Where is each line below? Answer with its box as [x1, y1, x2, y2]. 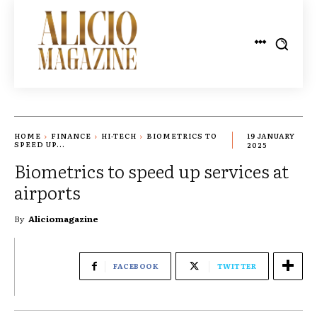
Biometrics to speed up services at [14, 157, 289, 184]
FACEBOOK [113, 260, 158, 271]
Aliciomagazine [28, 212, 98, 225]
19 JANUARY [246, 130, 295, 142]
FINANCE [51, 130, 91, 142]
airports [14, 178, 81, 205]
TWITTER [217, 260, 256, 271]
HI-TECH [101, 130, 137, 142]
